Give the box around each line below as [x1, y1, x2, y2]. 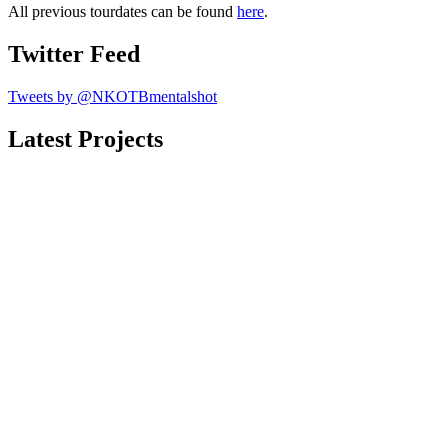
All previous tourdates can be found [8, 3, 237, 21]
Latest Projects [8, 125, 163, 152]
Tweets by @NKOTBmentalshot [8, 87, 217, 105]
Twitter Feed [8, 40, 140, 67]
